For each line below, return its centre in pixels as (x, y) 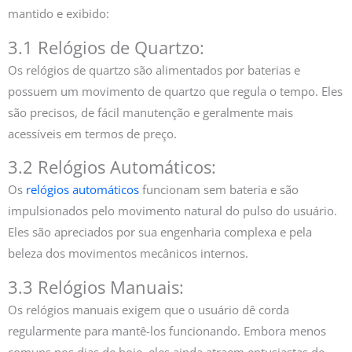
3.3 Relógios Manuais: (96, 287)
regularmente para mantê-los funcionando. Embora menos (167, 330)
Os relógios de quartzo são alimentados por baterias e (154, 70)
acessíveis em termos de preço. (92, 133)
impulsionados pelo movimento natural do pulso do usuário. (172, 211)
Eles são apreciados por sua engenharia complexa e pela (160, 232)
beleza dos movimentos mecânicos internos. (128, 253)
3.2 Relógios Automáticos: (112, 167)
